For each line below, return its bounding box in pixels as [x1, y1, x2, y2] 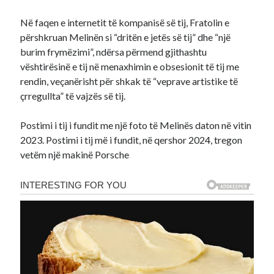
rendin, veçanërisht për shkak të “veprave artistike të [20, 75, 239, 87]
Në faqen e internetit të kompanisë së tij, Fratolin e [20, 17, 230, 28]
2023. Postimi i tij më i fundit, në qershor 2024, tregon [20, 134, 243, 146]
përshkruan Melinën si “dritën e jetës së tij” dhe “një [20, 31, 231, 43]
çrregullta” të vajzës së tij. [20, 90, 126, 102]
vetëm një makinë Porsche [20, 149, 130, 160]
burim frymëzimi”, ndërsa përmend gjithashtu [20, 46, 207, 57]
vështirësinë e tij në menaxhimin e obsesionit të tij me [20, 61, 240, 72]
